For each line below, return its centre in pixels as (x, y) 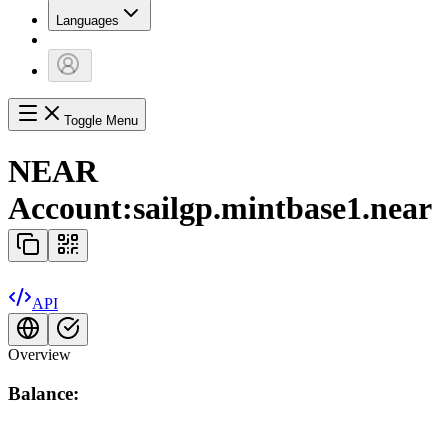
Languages (87, 21)
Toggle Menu (101, 121)
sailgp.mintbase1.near (282, 207)
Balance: (43, 393)
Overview (39, 355)
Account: (70, 207)
